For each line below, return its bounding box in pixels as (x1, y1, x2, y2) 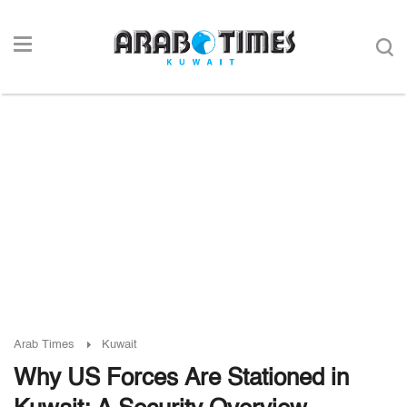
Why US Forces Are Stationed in (14, 367, 349, 391)
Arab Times (14, 339, 74, 351)
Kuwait (102, 339, 137, 351)
